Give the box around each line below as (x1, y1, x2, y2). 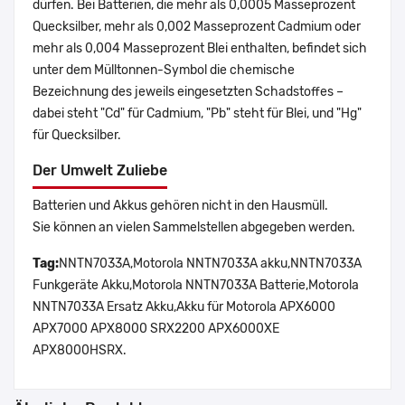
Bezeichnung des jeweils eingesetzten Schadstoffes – (33, 84, 344, 100)
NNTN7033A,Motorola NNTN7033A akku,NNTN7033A (59, 256, 362, 272)
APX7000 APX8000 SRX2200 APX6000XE (33, 321, 279, 337)
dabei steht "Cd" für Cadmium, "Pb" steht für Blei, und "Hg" (33, 106, 362, 122)
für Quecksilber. (33, 127, 121, 144)
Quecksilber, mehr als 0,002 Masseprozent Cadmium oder (33, 19, 361, 35)
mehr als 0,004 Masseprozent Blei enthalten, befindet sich (33, 41, 367, 57)
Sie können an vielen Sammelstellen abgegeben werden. (33, 220, 355, 236)
